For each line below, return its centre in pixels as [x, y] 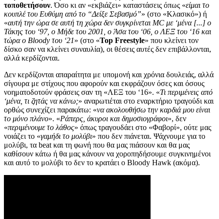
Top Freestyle [122, 40]
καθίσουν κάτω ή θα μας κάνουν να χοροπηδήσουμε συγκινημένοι [107, 153]
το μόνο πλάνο [26, 118]
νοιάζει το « [22, 136]
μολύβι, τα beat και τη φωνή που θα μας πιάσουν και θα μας [97, 145]
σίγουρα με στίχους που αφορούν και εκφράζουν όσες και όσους [104, 83]
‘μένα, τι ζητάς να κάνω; [41, 101]
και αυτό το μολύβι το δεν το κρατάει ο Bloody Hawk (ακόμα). [102, 162]
